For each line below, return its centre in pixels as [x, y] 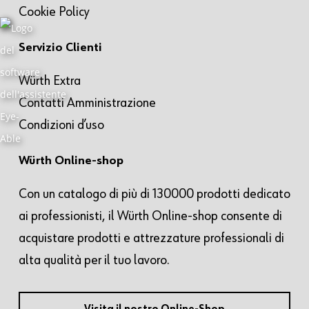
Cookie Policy [54, 12]
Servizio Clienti [60, 48]
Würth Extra [49, 81]
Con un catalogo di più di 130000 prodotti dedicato [154, 194]
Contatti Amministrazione [87, 103]
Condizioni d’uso [61, 125]
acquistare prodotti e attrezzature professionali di [151, 238]
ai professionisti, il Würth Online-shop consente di [150, 216]
